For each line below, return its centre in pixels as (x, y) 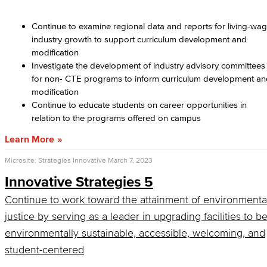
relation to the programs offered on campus (117, 118)
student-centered (44, 250)
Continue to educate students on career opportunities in (139, 105)
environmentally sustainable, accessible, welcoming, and (135, 233)
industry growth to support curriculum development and (139, 39)
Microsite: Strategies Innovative (55, 160)
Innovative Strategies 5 (79, 181)
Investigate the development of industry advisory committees (148, 65)
